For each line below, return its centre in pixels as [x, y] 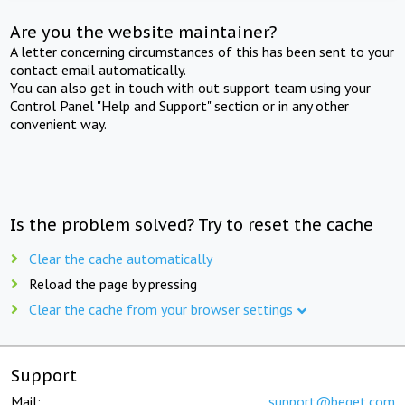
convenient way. [59, 123]
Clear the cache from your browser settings [161, 309]
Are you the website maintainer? [144, 32]
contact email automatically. [99, 69]
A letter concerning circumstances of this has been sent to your [202, 51]
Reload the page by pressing [113, 283]
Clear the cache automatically [121, 258]
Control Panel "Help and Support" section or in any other [180, 105]
